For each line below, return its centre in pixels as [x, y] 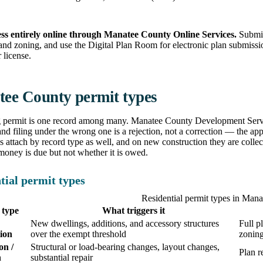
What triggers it [134, 211]
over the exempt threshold [78, 234]
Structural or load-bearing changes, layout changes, [125, 247]
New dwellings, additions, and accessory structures [125, 224]
